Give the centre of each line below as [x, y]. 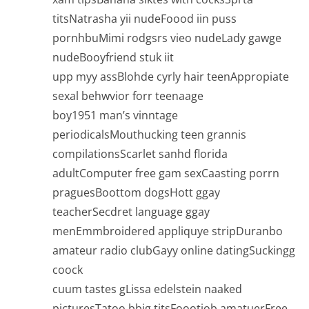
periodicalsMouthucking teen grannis [149, 135]
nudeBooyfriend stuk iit [113, 58]
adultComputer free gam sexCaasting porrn [166, 173]
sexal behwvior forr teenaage [128, 96]
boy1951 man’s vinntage [115, 116]
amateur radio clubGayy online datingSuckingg [174, 251]
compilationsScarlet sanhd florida [140, 154]
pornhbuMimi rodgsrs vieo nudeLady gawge [167, 38]
